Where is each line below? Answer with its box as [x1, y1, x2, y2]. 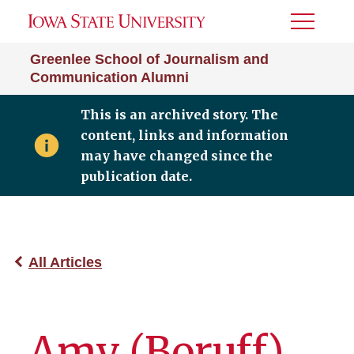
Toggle [291, 20, 333, 33]
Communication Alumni [30, 70, 189, 85]
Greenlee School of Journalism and [30, 51, 269, 67]
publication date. [80, 168, 192, 184]
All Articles [28, 254, 102, 270]
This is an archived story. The [80, 107, 278, 122]
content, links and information [80, 127, 288, 143]
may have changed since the [80, 148, 273, 164]
